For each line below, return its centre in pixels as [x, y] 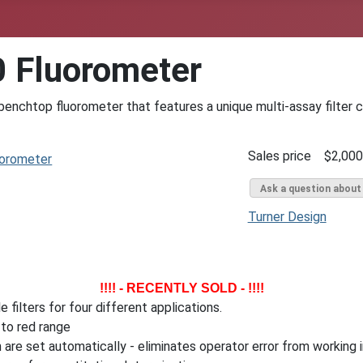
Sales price [281, 156]
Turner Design [287, 217]
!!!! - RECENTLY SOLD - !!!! [181, 288]
